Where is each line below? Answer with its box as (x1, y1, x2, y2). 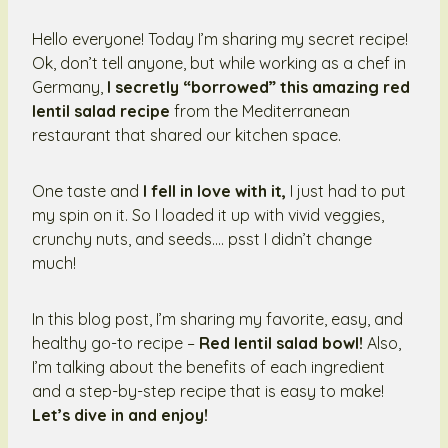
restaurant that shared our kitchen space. (32, 125, 341, 146)
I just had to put (286, 181, 406, 202)
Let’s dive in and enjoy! (32, 405, 208, 426)
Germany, (32, 77, 107, 98)
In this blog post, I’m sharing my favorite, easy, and (32, 309, 403, 330)
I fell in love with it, (139, 181, 286, 202)
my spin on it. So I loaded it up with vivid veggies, (32, 205, 384, 226)
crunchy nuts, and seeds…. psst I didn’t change (32, 229, 372, 250)
